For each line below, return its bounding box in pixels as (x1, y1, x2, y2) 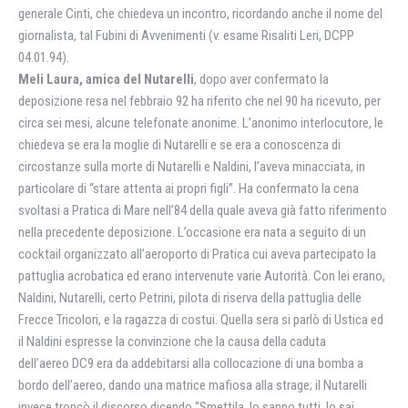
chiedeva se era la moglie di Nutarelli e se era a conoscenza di (18, 137, 341, 153)
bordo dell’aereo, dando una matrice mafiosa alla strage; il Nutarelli (18, 377, 367, 393)
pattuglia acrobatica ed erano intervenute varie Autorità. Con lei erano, (18, 268, 385, 284)
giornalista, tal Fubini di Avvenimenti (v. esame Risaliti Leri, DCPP (18, 27, 354, 44)
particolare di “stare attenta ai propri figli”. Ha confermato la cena (18, 180, 359, 197)
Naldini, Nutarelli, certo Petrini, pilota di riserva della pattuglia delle (18, 290, 362, 306)
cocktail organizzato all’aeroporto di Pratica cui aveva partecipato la (18, 246, 376, 262)
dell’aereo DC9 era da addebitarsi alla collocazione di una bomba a (18, 355, 363, 372)
